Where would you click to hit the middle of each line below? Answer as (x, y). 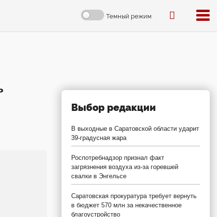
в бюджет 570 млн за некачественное (126, 205)
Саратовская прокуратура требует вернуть (134, 196)
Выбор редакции (114, 108)
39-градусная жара (99, 138)
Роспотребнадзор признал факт (118, 158)
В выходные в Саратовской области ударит (135, 129)
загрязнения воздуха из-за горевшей (125, 167)
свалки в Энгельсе (99, 176)
